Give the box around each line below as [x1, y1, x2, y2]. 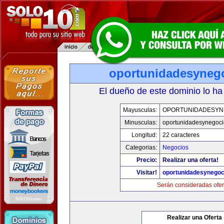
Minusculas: [124, 119, 157, 126]
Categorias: [125, 144, 157, 151]
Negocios [162, 144, 188, 151]
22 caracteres [162, 131, 199, 138]
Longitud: [131, 131, 157, 138]
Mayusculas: [122, 106, 157, 113]
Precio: [136, 156, 157, 163]
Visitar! [136, 169, 157, 176]
